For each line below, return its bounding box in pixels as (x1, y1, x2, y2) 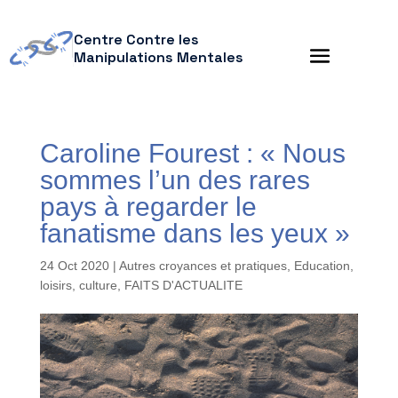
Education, (293, 259, 354, 273)
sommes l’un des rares (39, 165, 310, 195)
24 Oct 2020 (39, 259, 109, 273)
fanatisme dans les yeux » (39, 219, 350, 248)
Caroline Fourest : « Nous (39, 139, 346, 168)
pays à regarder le (39, 192, 257, 221)
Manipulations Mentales (73, 48, 243, 67)
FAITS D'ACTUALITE (123, 278, 243, 292)
